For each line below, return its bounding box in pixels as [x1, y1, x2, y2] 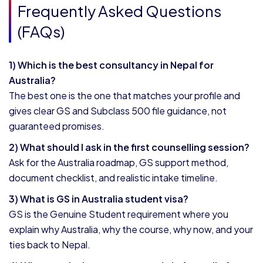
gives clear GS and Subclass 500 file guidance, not [9, 104, 227, 117]
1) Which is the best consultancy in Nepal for [9, 59, 214, 71]
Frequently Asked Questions [18, 1, 221, 21]
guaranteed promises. [9, 120, 104, 132]
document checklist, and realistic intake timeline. [9, 171, 218, 184]
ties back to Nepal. [9, 238, 90, 251]
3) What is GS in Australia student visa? [9, 193, 188, 205]
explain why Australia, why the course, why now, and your [9, 223, 253, 235]
